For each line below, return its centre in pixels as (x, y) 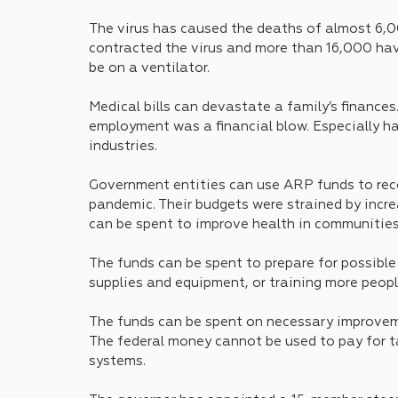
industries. (123, 146)
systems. (117, 361)
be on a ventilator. (149, 68)
